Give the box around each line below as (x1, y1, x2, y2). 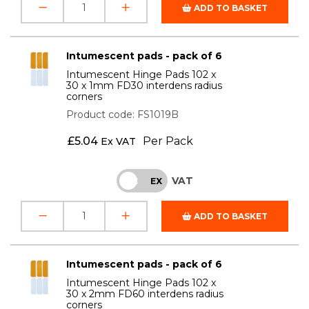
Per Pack (142, 134, 193, 148)
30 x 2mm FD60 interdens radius (66, 287, 224, 300)
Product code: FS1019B (66, 108, 179, 121)
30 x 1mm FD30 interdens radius (66, 79, 223, 92)
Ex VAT (100, 134, 136, 148)
